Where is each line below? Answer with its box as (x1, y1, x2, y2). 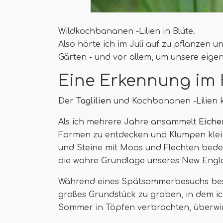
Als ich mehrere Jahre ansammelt (58, 117, 199, 126)
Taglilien (76, 97, 111, 106)
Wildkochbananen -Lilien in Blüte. (58, 27, 195, 36)
